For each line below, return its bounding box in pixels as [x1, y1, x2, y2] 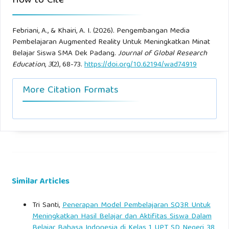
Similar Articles [11, 174, 70, 189]
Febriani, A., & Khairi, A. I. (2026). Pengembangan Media [12, 24, 190, 38]
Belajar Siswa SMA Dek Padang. [12, 47, 118, 60]
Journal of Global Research [118, 47, 207, 60]
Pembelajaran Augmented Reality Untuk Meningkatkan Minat [12, 35, 210, 49]
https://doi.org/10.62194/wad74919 [84, 58, 197, 72]
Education [12, 58, 45, 72]
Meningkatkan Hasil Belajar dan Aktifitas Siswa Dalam [32, 210, 212, 223]
